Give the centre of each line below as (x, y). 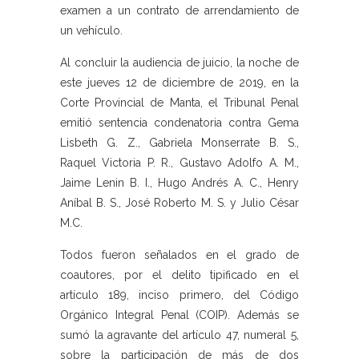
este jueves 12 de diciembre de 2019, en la (179, 83)
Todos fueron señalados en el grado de (179, 255)
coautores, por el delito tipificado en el (179, 275)
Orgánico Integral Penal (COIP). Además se (179, 315)
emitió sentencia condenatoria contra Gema (179, 123)
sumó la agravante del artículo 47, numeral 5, (179, 335)
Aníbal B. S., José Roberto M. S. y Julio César (179, 203)
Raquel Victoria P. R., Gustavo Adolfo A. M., (179, 163)
